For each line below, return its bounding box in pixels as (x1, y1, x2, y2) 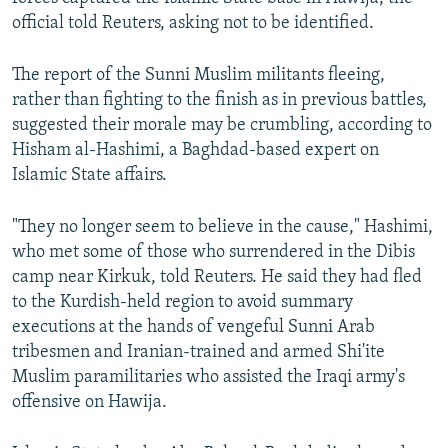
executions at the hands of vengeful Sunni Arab (12, 318, 375, 338)
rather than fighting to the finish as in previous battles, (12, 91, 427, 111)
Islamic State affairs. (12, 166, 167, 186)
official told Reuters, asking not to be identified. (12, 14, 374, 34)
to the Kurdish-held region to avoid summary (12, 293, 353, 313)
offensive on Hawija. (12, 393, 167, 413)
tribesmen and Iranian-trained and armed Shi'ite (12, 343, 385, 363)
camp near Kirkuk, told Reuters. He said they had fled (12, 268, 422, 288)
